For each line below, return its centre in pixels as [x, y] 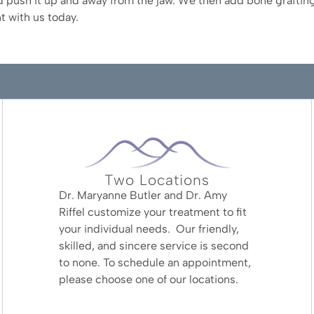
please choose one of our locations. [148, 279]
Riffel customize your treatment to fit [152, 212]
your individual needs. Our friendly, [149, 228]
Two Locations [157, 179]
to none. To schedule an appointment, [155, 262]
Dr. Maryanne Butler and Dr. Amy [143, 195]
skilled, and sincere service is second [153, 245]
